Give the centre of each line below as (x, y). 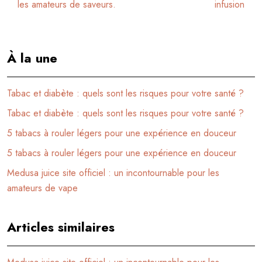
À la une (32, 58)
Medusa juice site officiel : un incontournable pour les (113, 173)
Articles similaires (61, 227)
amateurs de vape (42, 188)
